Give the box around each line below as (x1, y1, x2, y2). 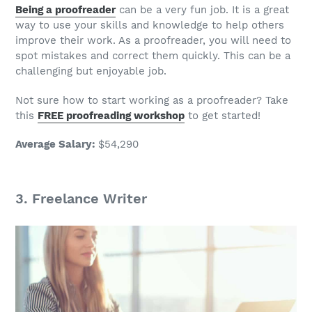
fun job (190, 3, 226, 17)
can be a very (116, 3, 190, 17)
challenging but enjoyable (15, 65, 148, 78)
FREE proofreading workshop (38, 109, 185, 122)
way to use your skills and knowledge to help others (15, 19, 284, 32)
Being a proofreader (15, 3, 116, 17)
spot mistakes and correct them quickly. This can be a (15, 49, 290, 63)
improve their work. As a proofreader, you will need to (15, 34, 291, 47)
